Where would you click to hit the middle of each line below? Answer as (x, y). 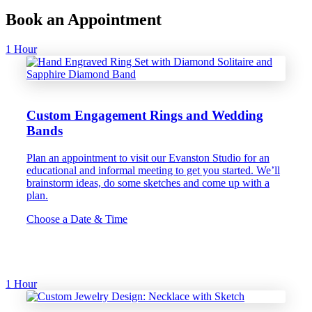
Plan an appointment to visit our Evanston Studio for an (148, 157)
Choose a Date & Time (77, 219)
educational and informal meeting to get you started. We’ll (153, 170)
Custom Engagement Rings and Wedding (145, 116)
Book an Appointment (84, 20)
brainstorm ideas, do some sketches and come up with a (148, 182)
